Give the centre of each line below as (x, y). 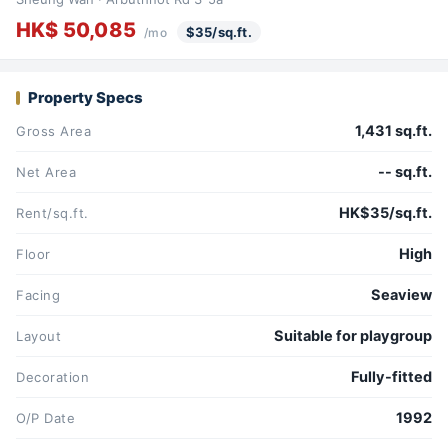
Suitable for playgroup (353, 336)
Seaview (401, 295)
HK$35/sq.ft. (385, 213)
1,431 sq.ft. (393, 131)
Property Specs (85, 98)
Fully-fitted (391, 377)
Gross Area (54, 131)
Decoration (53, 377)
